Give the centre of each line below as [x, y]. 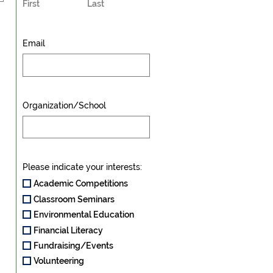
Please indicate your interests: [82, 167]
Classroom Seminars [74, 199]
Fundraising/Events [73, 245]
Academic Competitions [80, 184]
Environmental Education [83, 215]
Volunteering [58, 261]
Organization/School [64, 105]
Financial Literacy [68, 230]
